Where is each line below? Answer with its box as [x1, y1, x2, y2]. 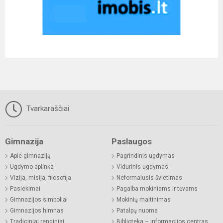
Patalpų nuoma [116, 207, 158, 214]
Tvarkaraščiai [24, 104, 69, 113]
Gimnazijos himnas [10, 207, 64, 214]
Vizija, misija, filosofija [10, 174, 71, 181]
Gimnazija [5, 136, 43, 146]
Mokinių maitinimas [116, 196, 171, 203]
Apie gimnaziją [10, 152, 51, 159]
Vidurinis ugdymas [116, 163, 168, 170]
